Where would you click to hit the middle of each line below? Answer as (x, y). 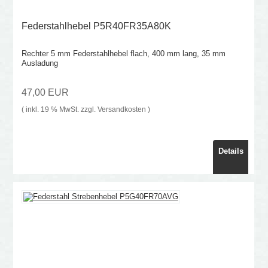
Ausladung (39, 63)
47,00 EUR (45, 93)
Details (231, 151)
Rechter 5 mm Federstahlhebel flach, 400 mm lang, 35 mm (123, 54)
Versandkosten (121, 109)
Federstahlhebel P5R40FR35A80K (96, 26)
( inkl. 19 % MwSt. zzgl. (59, 109)
